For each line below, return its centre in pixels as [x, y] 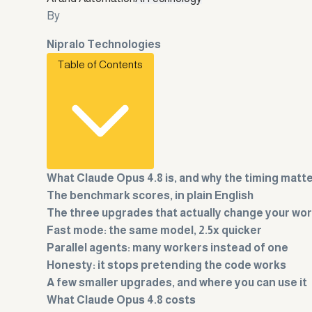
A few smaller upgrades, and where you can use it [177, 283]
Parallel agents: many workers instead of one [168, 248]
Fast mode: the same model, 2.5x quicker [155, 231]
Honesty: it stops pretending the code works [167, 265]
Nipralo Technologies [104, 45]
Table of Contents [101, 65]
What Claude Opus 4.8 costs [122, 300]
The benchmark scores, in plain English [150, 196]
